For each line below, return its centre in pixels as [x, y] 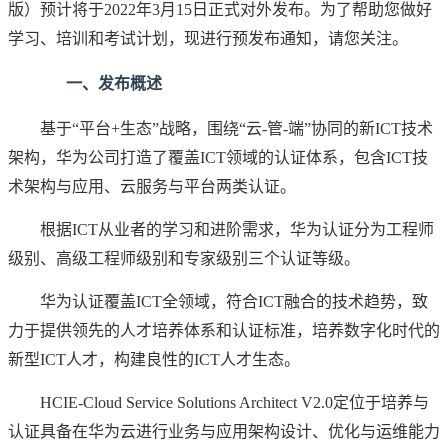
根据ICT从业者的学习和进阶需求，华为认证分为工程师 [221, 229]
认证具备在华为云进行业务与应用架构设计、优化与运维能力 [224, 431]
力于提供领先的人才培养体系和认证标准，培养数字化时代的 [224, 330]
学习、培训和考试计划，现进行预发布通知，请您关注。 [208, 38]
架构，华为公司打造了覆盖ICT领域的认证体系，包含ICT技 [218, 157]
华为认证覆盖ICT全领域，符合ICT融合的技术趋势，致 [218, 301]
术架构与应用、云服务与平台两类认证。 [152, 186]
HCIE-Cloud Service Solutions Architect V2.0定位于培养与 [218, 402]
